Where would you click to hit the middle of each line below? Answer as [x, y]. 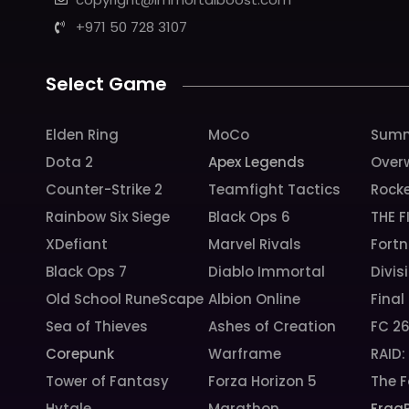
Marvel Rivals [254, 244]
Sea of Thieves [97, 326]
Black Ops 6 [249, 217]
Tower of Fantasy [108, 381]
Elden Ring [83, 135]
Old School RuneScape [125, 299]
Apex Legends [256, 162]
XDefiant [77, 244]
